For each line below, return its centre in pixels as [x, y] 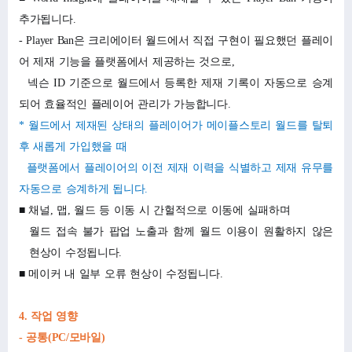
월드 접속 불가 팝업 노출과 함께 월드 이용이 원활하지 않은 [181, 231]
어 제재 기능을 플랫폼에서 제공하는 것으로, [127, 61]
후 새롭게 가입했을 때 [73, 146]
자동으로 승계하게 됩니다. [84, 189]
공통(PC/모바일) [66, 337]
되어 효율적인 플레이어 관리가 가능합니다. [125, 104]
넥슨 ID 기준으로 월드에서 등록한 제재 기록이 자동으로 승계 [176, 82]
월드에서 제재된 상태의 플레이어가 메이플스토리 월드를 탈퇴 [180, 125]
